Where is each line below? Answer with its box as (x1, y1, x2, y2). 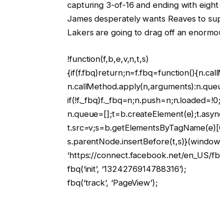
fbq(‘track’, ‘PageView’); (67, 177, 158, 188)
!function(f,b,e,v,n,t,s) (67, 54, 149, 64)
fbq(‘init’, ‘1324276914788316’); (67, 164, 187, 174)
